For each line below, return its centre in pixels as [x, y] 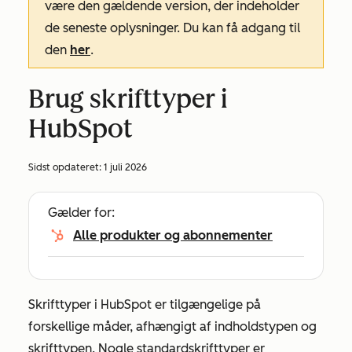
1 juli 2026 [125, 167]
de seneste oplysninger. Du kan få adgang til [172, 28]
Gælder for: [81, 213]
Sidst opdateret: [66, 167]
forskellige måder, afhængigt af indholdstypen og [172, 326]
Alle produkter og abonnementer [173, 235]
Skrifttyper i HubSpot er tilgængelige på [145, 304]
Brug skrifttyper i [128, 99]
